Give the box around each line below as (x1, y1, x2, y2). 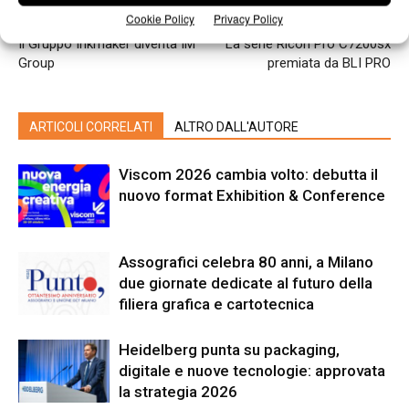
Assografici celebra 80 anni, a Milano (119, 253, 373, 272)
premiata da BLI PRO (267, 55, 391, 72)
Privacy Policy (214, 10, 283, 26)
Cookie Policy (126, 10, 194, 26)
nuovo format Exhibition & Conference (119, 186, 385, 205)
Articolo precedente (18, 12, 118, 26)
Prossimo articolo (301, 12, 391, 26)
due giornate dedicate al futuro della (119, 274, 372, 293)
